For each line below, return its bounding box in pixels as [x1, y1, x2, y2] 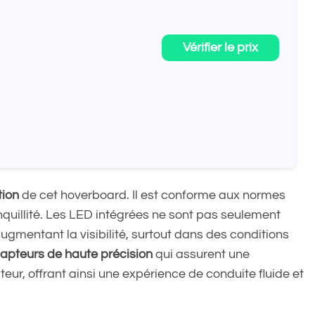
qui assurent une [153, 247, 250, 261]
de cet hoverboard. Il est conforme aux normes [19, 188, 285, 202]
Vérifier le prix [183, 41, 258, 55]
